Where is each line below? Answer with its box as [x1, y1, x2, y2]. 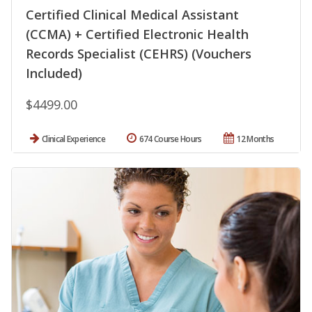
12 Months [236, 132, 274, 145]
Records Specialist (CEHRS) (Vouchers [26, 45, 251, 62]
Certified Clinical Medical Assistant [26, 6, 239, 23]
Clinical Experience [42, 132, 105, 145]
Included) [26, 64, 82, 81]
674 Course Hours [139, 132, 202, 145]
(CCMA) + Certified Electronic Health [26, 25, 249, 42]
